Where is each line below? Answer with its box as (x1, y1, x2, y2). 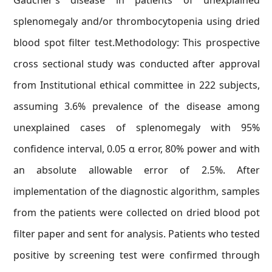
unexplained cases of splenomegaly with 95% (13, 121, 260, 134)
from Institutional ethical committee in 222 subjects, (13, 78, 260, 92)
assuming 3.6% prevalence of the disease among (13, 100, 260, 113)
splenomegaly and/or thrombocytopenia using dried (13, 15, 260, 28)
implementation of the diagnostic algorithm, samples (13, 185, 260, 198)
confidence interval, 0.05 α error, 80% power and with (13, 142, 260, 155)
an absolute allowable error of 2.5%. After (13, 163, 260, 177)
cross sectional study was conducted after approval (13, 57, 260, 70)
